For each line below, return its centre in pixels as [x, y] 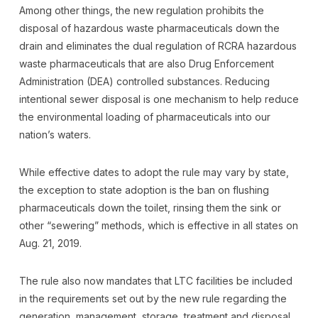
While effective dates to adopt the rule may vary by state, [154, 172]
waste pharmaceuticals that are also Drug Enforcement [146, 64]
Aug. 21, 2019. [50, 243]
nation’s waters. [55, 135]
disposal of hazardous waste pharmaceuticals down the [149, 28]
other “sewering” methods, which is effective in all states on [158, 225]
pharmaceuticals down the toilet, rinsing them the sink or [150, 208]
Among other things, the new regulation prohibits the [141, 10]
